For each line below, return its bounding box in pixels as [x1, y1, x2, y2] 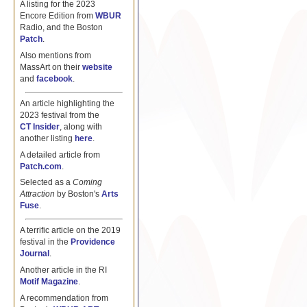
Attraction [19, 190, 55, 199]
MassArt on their [19, 62, 82, 71]
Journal [19, 249, 49, 258]
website [82, 62, 112, 71]
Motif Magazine [19, 278, 78, 286]
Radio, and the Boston [19, 23, 103, 32]
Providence [70, 238, 115, 247]
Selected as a [19, 178, 73, 187]
